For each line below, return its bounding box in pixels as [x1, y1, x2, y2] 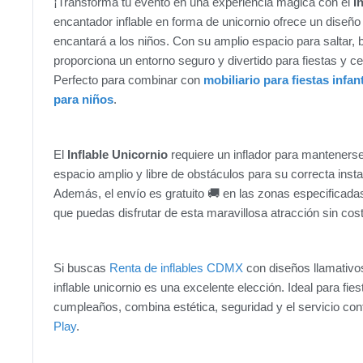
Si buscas [53, 261, 109, 275]
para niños [53, 92, 113, 107]
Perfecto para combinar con [53, 73, 203, 88]
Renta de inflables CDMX [109, 261, 243, 275]
